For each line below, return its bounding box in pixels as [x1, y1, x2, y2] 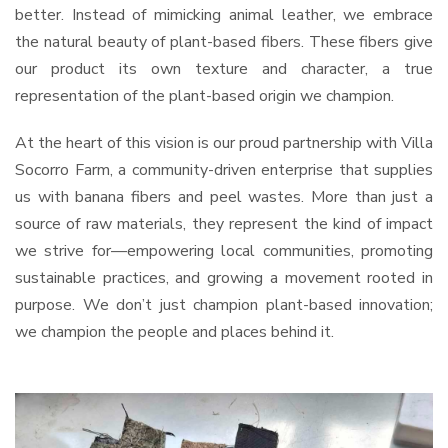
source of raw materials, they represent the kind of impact [15, 213, 433, 236]
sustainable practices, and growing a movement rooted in [15, 267, 433, 290]
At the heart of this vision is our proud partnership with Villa [15, 132, 433, 155]
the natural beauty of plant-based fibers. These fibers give [15, 31, 433, 54]
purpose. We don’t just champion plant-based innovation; [15, 294, 433, 317]
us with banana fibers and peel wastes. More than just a [15, 186, 433, 209]
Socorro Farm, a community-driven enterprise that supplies [15, 159, 433, 182]
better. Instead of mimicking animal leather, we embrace [15, 4, 433, 27]
